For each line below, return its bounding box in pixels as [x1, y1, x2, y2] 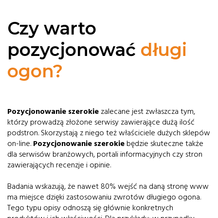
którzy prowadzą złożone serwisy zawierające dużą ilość [7, 117, 195, 127]
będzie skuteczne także [125, 138, 203, 149]
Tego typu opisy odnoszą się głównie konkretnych [7, 202, 173, 213]
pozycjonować [7, 39, 141, 60]
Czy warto [7, 18, 96, 39]
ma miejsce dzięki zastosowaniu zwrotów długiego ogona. [7, 192, 201, 202]
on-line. [7, 138, 33, 149]
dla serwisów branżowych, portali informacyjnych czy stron [7, 149, 202, 160]
